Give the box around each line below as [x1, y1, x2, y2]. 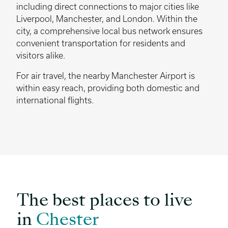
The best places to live [17, 193, 192, 210]
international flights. [16, 95, 94, 105]
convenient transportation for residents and [16, 38, 185, 48]
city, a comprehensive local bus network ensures [16, 26, 203, 36]
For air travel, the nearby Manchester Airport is [16, 71, 195, 80]
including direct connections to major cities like [16, 2, 199, 11]
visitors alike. [16, 50, 65, 60]
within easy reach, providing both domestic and [16, 83, 199, 93]
